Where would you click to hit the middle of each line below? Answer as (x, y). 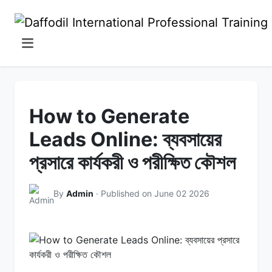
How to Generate (109, 116)
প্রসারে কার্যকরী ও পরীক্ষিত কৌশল (132, 162)
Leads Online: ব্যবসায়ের (125, 139)
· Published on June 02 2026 (151, 194)
